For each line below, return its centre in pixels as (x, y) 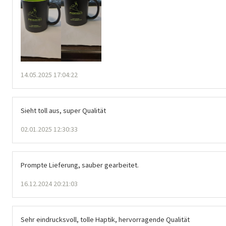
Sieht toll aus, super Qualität (63, 110)
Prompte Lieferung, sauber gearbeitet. (80, 165)
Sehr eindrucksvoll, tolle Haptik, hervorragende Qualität (105, 219)
